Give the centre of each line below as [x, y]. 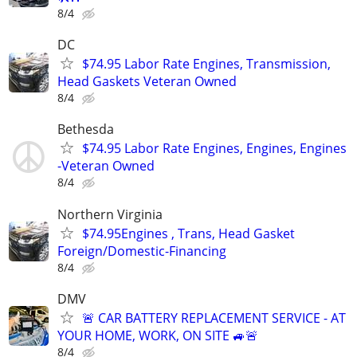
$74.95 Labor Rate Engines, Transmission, [206, 64]
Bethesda [86, 129]
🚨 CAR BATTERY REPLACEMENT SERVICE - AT [214, 318]
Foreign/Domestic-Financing [142, 251]
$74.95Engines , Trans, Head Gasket [188, 233]
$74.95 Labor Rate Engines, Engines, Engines [214, 149]
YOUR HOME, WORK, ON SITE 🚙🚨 [158, 335]
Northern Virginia [110, 214]
